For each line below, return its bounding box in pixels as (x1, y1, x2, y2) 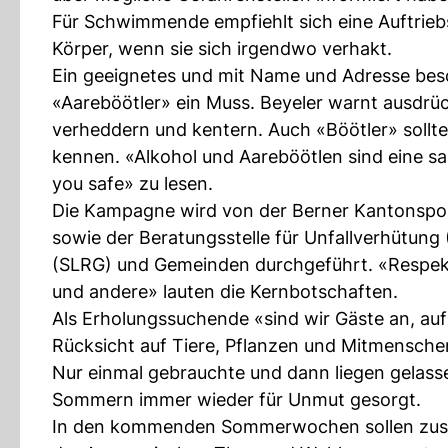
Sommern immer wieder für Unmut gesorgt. (52, 389, 421, 410)
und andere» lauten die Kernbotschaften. (52, 281, 398, 302)
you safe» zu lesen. (52, 173, 213, 194)
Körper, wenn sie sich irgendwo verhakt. (52, 38, 392, 59)
